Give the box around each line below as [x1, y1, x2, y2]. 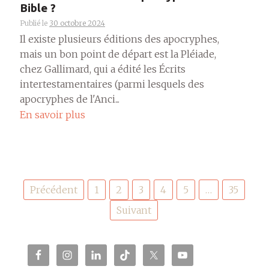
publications [17, 199, 75, 210]
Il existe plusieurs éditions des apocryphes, [20, 32, 219, 45]
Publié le [20, 18, 49, 28]
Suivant [116, 204, 151, 217]
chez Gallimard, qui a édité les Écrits [20, 62, 186, 75]
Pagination [17, 178, 67, 190]
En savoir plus [20, 109, 85, 121]
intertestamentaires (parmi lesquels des [20, 77, 204, 90]
